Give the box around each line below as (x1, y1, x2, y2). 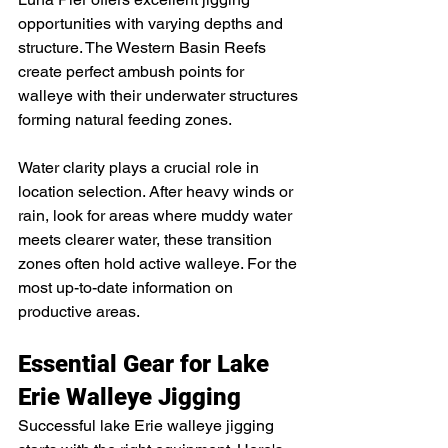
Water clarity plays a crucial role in (18, 158, 263, 178)
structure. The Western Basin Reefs (18, 38, 270, 58)
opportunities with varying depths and (18, 14, 287, 34)
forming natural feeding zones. (18, 110, 232, 130)
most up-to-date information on (18, 278, 237, 298)
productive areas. (18, 302, 140, 322)
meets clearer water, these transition (18, 230, 276, 250)
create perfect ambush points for (18, 62, 248, 82)
